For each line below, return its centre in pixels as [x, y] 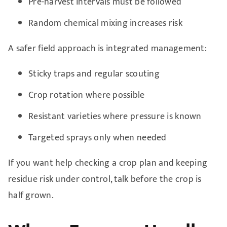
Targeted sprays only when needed [97, 138]
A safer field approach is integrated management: [107, 48]
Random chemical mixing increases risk [105, 23]
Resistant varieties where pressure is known [115, 116]
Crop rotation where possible [86, 95]
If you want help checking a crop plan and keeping [108, 163]
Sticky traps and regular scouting [94, 74]
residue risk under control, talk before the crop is [105, 179]
